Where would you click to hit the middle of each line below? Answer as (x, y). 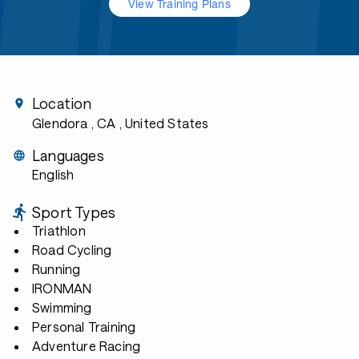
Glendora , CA (74, 123)
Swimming (62, 307)
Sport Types (74, 212)
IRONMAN (62, 288)
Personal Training (84, 327)
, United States (164, 123)
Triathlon (59, 230)
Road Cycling (72, 250)
